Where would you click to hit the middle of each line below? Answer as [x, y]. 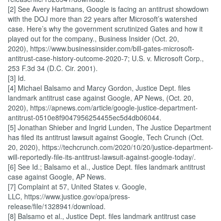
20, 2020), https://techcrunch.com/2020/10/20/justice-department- [110, 147]
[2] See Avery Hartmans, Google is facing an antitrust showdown [108, 9]
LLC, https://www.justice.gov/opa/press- [69, 196]
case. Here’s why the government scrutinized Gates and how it [105, 29]
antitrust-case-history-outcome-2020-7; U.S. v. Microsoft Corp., [106, 58]
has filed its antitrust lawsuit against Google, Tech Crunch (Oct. [106, 137]
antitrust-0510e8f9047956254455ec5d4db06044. [85, 117]
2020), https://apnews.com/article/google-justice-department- [103, 108]
